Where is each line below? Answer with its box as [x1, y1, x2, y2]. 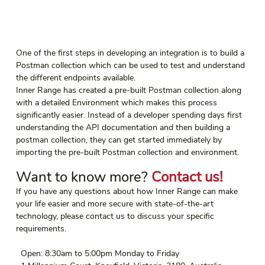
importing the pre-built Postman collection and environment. [15, 147, 239, 159]
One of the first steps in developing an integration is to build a [15, 47, 247, 59]
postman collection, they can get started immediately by [15, 134, 224, 146]
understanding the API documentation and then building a [15, 122, 232, 134]
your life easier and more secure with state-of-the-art [15, 198, 216, 210]
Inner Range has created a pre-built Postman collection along [15, 85, 244, 96]
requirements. [15, 223, 66, 235]
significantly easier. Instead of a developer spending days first [15, 109, 244, 121]
